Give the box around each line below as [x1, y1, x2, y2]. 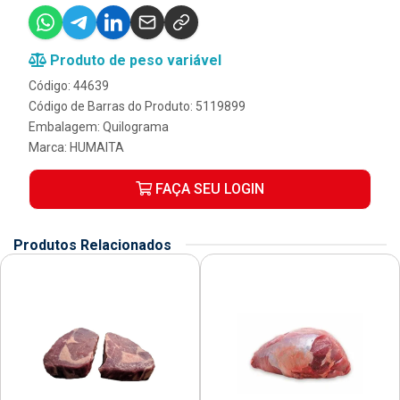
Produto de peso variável [46, 51, 221, 69]
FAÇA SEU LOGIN [152, 179, 264, 197]
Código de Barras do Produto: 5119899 [29, 98, 246, 113]
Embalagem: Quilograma [29, 119, 169, 134]
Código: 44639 [29, 78, 109, 93]
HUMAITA [70, 139, 124, 154]
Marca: [29, 139, 70, 154]
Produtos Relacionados [13, 236, 171, 254]
